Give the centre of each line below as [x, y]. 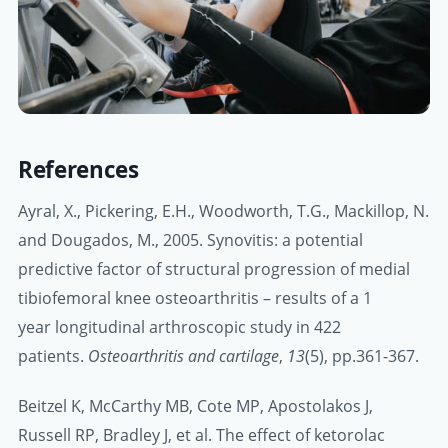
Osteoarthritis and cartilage [183, 355]
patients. [53, 355]
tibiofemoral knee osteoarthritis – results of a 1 [195, 297]
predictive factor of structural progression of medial [214, 268]
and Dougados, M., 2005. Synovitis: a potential [190, 239]
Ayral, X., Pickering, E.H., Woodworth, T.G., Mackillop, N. [223, 210]
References [78, 170]
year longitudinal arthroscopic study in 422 [179, 326]
